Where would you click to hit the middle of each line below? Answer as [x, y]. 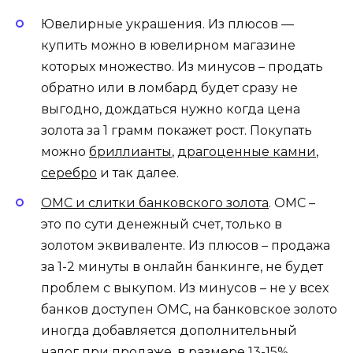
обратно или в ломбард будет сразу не [169, 88]
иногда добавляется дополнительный [169, 331]
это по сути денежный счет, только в [162, 225]
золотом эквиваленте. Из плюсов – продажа [186, 246]
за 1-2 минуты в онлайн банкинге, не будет [182, 267]
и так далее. [138, 173]
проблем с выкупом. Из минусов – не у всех [185, 288]
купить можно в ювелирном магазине [168, 46]
